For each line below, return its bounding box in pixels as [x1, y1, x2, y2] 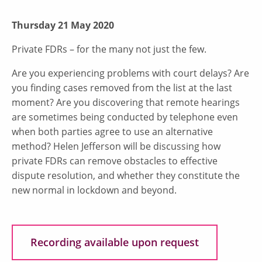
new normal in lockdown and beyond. [12, 183, 177, 196]
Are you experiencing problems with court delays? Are [12, 66, 249, 80]
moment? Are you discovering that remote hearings [12, 95, 240, 109]
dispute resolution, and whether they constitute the [12, 168, 240, 182]
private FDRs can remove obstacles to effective [12, 154, 218, 167]
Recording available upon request [30, 235, 199, 249]
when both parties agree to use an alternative [12, 125, 213, 138]
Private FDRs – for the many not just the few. [12, 42, 206, 56]
